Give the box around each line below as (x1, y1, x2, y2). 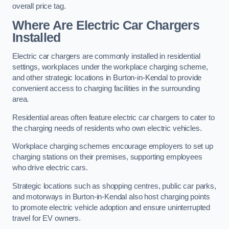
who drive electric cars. (12, 164, 88, 172)
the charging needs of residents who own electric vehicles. (12, 124, 202, 132)
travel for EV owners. (12, 214, 81, 222)
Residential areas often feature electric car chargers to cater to (12, 113, 215, 122)
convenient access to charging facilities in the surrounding (12, 84, 200, 93)
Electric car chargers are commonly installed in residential (12, 52, 200, 61)
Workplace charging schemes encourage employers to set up (12, 142, 213, 151)
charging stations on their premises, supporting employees (12, 153, 202, 162)
